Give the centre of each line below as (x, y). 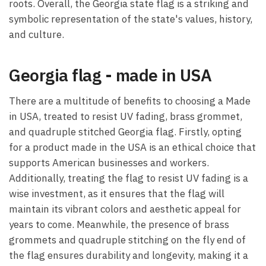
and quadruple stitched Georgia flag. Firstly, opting (125, 132)
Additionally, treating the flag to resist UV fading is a (129, 178)
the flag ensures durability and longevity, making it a (129, 256)
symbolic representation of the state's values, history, (131, 19)
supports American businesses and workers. (109, 163)
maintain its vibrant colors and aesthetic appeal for (125, 209)
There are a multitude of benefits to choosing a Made (130, 101)
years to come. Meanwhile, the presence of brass (119, 225)
